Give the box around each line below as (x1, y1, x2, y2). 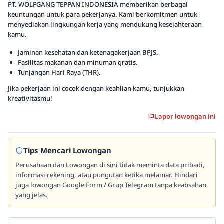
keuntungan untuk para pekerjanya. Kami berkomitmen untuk (8, 10, 197, 19)
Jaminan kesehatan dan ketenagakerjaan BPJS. (18, 48, 158, 57)
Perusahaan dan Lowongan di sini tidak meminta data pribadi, (15, 160, 205, 169)
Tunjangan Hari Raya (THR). (18, 68, 101, 77)
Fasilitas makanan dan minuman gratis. (18, 58, 138, 67)
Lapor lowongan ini (155, 112, 216, 121)
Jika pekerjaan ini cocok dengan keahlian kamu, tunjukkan (8, 84, 184, 93)
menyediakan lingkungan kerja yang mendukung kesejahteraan (8, 20, 202, 29)
